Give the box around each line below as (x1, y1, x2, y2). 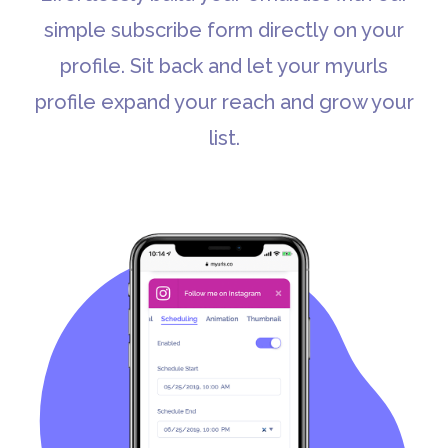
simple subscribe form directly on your (44, 17, 404, 42)
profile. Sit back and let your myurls (60, 53, 388, 78)
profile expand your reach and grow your (34, 89, 414, 114)
